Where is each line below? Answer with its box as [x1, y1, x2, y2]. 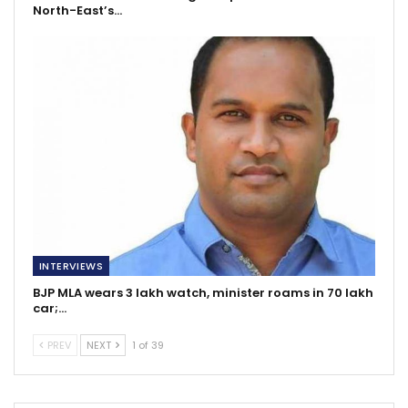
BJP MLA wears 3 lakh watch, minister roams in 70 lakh [33, 284, 373, 302]
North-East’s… [33, 2, 122, 20]
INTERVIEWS [39, 259, 103, 274]
